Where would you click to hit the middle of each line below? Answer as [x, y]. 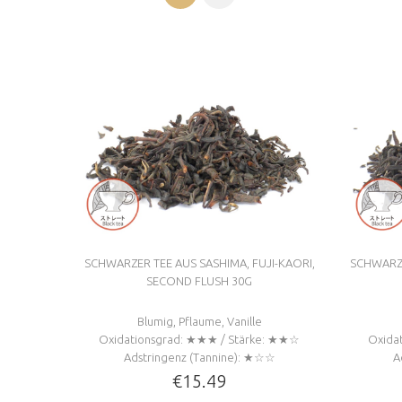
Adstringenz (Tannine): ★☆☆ [199, 357]
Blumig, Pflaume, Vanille [199, 321]
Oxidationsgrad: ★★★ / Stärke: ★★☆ [199, 339]
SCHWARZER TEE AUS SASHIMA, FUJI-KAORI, [199, 263]
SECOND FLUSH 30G [199, 281]
